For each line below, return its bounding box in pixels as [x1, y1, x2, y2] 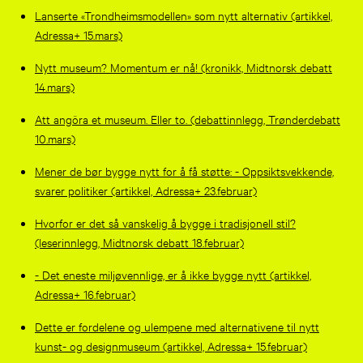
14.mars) [34, 78, 75, 94]
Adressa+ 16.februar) [34, 285, 135, 301]
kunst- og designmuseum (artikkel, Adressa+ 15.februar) [34, 337, 307, 353]
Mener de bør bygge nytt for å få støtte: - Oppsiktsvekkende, [34, 162, 334, 178]
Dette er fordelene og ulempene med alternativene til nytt [34, 318, 319, 334]
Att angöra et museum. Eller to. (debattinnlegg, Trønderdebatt [34, 110, 340, 126]
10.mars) [34, 130, 75, 146]
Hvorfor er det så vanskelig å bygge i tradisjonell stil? [34, 214, 296, 230]
